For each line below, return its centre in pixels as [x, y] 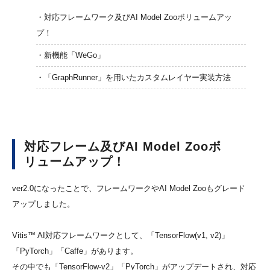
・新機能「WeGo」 [71, 55]
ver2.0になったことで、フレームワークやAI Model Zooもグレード [129, 188]
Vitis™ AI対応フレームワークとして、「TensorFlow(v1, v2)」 [121, 235]
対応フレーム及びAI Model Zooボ [123, 146]
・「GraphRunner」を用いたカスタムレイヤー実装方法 [134, 77]
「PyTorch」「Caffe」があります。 [75, 251]
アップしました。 [43, 204]
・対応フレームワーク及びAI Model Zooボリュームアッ [134, 17]
